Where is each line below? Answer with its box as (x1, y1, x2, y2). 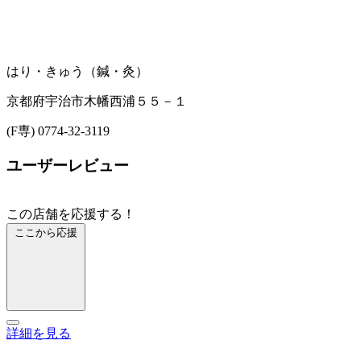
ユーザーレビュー (6, 157, 129, 175)
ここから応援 (15, 226, 77, 239)
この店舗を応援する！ (6, 206, 135, 221)
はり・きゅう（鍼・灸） (6, 64, 148, 79)
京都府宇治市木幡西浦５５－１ (6, 94, 187, 109)
